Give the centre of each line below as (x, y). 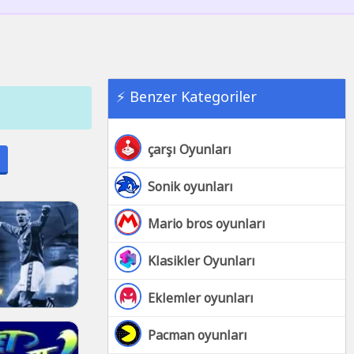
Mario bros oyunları (207, 224)
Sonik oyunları (190, 186)
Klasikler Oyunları (201, 261)
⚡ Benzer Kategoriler (186, 96)
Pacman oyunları (198, 335)
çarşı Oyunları (190, 149)
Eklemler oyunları (201, 298)
